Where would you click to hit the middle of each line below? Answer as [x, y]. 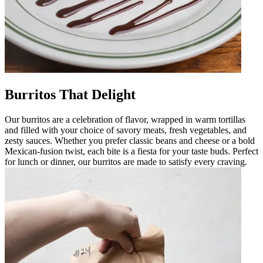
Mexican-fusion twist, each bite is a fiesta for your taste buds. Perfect [131, 151]
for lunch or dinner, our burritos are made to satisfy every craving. [126, 162]
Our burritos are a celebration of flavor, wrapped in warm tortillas [125, 119]
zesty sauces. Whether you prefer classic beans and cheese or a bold [130, 141]
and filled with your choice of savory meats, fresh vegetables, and [126, 130]
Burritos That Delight [70, 95]
